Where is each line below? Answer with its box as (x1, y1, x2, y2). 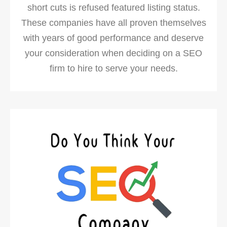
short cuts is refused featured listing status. (27, 3, 200, 13)
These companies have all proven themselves (21, 18, 206, 28)
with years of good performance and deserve (23, 33, 204, 44)
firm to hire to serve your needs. (49, 63, 178, 74)
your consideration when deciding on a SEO (25, 48, 202, 59)
